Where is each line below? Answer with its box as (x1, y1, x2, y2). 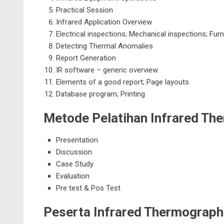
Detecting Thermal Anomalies (56, 41, 153, 50)
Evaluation (56, 171, 89, 180)
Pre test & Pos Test (56, 183, 120, 192)
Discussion (56, 147, 92, 156)
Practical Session (56, 5, 113, 14)
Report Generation (56, 53, 116, 62)
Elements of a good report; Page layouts (56, 77, 189, 86)
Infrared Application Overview (56, 17, 152, 26)
